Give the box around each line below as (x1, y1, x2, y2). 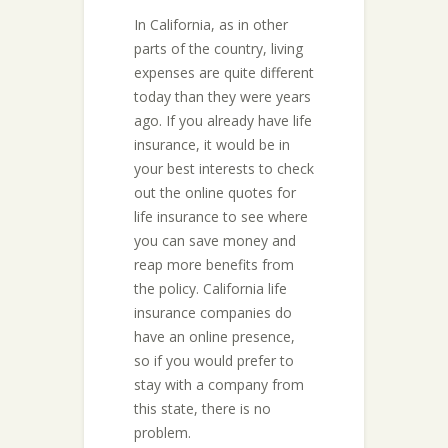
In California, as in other (134, 15, 288, 34)
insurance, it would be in (134, 135, 290, 154)
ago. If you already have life (134, 111, 312, 130)
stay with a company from (134, 375, 304, 394)
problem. (134, 423, 191, 442)
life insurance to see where (134, 207, 308, 226)
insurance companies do (134, 303, 292, 322)
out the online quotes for (134, 183, 296, 202)
